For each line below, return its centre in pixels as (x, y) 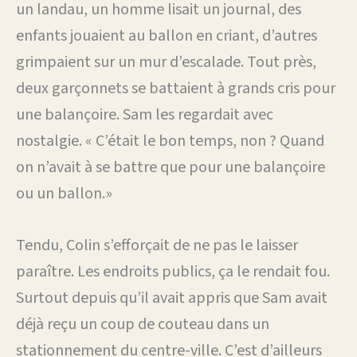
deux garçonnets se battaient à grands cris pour (176, 88)
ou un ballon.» (64, 193)
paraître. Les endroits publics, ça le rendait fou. (173, 271)
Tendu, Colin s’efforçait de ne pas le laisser (157, 245)
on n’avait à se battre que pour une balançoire (171, 167)
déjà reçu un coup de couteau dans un (143, 324)
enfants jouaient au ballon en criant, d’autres (167, 35)
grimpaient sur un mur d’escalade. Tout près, (166, 62)
